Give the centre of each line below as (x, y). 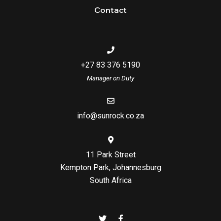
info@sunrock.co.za (110, 115)
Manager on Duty (110, 78)
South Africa (110, 180)
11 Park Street (110, 154)
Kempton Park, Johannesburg (110, 167)
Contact (110, 10)
